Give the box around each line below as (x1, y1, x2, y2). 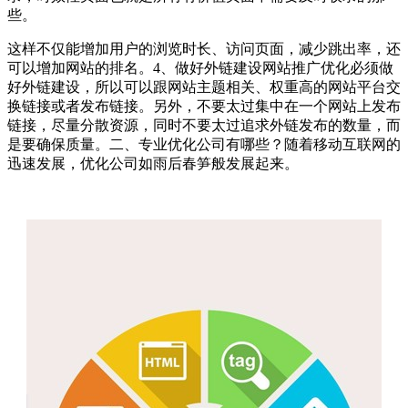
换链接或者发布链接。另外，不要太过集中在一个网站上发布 (7, 97, 401, 114)
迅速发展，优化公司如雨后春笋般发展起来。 (7, 155, 299, 171)
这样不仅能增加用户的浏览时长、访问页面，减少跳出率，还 (7, 40, 401, 56)
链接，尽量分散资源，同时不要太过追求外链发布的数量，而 (7, 117, 401, 133)
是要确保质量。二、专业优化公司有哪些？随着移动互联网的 (7, 136, 401, 152)
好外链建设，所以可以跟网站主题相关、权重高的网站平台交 (7, 78, 401, 95)
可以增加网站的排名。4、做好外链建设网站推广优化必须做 (7, 59, 393, 76)
